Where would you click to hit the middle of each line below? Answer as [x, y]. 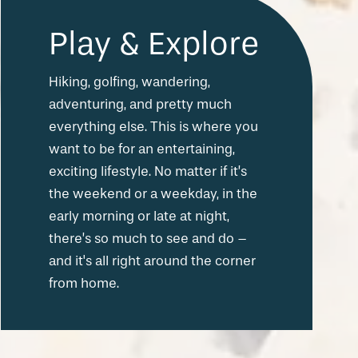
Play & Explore [154, 43]
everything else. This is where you [153, 126]
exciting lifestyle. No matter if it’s [148, 171]
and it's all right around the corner [152, 261]
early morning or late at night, [139, 216]
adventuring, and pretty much [140, 104]
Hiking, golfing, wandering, [129, 82]
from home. [84, 283]
